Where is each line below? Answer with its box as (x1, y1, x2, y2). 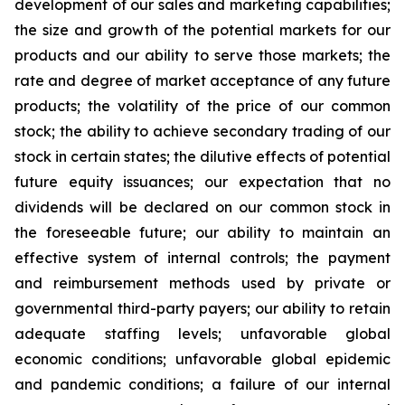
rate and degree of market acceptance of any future (14, 71, 391, 89)
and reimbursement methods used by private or (14, 273, 391, 292)
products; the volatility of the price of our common (14, 96, 391, 115)
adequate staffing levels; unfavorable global (14, 324, 391, 343)
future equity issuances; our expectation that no (14, 172, 391, 191)
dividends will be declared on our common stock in (14, 197, 391, 216)
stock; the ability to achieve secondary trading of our (14, 121, 391, 140)
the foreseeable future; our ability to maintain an (14, 222, 391, 241)
